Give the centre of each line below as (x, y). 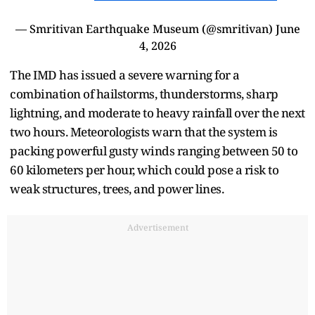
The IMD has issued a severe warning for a (125, 75)
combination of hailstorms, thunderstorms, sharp (144, 94)
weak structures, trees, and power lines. (117, 188)
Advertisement (157, 227)
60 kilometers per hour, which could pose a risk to (144, 169)
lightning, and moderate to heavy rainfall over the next (157, 112)
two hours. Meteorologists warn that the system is (144, 131)
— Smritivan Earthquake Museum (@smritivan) (145, 28)
